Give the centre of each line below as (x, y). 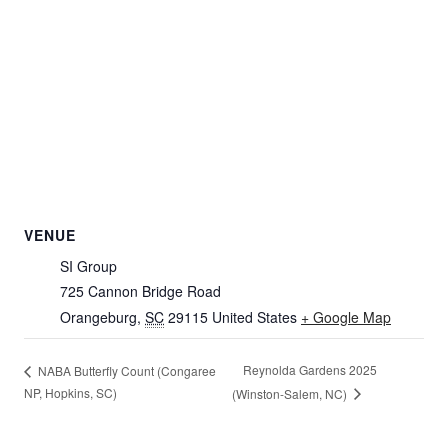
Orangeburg (98, 317)
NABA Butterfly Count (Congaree (125, 370)
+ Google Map (346, 317)
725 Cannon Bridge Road (140, 291)
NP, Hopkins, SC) (70, 392)
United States (254, 317)
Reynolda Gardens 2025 (309, 370)
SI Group (88, 266)
